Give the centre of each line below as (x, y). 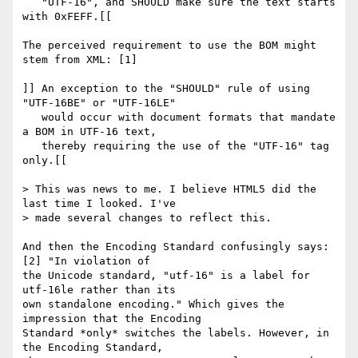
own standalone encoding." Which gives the (153, 304)
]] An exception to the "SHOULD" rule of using (166, 89)
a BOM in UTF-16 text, (89, 132)
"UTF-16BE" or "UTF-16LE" (99, 103)
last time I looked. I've (102, 204)
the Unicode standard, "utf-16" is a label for (166, 276)
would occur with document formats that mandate (32, 117)
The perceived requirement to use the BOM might (169, 46)
